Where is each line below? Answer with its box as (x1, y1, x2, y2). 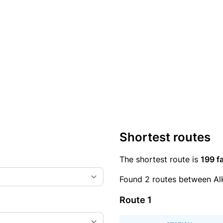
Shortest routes (119, 130, 211, 144)
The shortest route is (119, 154, 201, 164)
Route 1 (119, 195, 152, 205)
